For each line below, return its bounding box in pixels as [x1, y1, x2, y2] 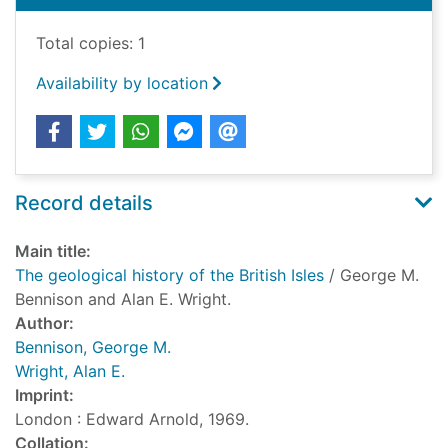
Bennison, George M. [15, 337, 171, 358]
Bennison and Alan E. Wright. [15, 289, 231, 310]
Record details [15, 191, 153, 216]
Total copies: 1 [36, 33, 145, 54]
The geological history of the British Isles [15, 265, 324, 286]
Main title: [15, 241, 91, 262]
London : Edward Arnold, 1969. [15, 409, 249, 430]
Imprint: [15, 385, 74, 406]
